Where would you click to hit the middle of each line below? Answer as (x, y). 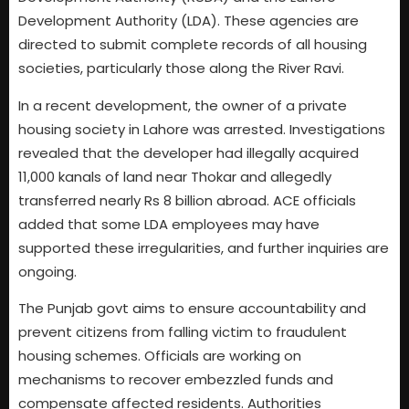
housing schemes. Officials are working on (160, 356)
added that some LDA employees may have (169, 224)
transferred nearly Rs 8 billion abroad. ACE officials (187, 200)
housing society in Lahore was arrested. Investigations (202, 129)
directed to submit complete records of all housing (193, 45)
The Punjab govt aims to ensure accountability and (192, 309)
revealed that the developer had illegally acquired (189, 152)
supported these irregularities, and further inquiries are (204, 247)
